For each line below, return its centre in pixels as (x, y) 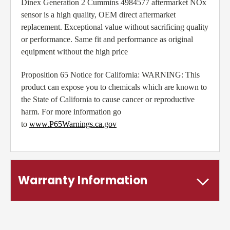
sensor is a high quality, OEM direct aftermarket (98, 15)
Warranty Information (83, 181)
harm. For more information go (71, 112)
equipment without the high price (74, 52)
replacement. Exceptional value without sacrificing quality (115, 27)
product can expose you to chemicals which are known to (114, 87)
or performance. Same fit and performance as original (107, 40)
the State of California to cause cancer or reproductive (108, 100)
